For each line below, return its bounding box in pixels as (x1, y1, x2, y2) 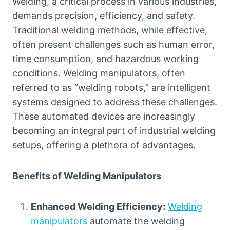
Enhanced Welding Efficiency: (31, 201, 165, 213)
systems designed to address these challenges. (12, 97, 217, 108)
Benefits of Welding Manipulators (12, 170, 161, 182)
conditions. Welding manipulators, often (12, 68, 185, 79)
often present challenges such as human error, (12, 39, 215, 50)
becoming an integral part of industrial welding (12, 125, 216, 137)
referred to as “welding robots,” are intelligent (12, 82, 210, 93)
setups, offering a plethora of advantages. (12, 140, 196, 151)
